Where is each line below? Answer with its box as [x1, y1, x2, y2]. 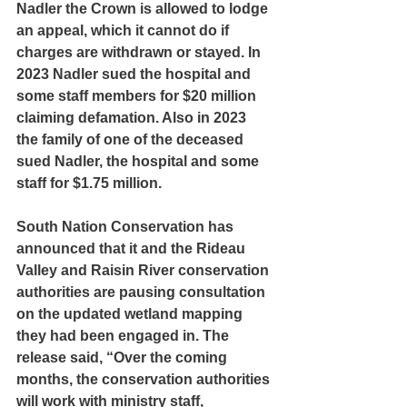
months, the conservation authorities [16, 371, 273, 387]
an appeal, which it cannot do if [16, 22, 233, 38]
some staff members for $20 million [16, 87, 260, 104]
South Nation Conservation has [16, 218, 237, 234]
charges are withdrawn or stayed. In [16, 44, 264, 60]
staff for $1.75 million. [16, 174, 162, 191]
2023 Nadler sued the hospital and [16, 65, 254, 82]
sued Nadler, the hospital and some [16, 153, 263, 169]
